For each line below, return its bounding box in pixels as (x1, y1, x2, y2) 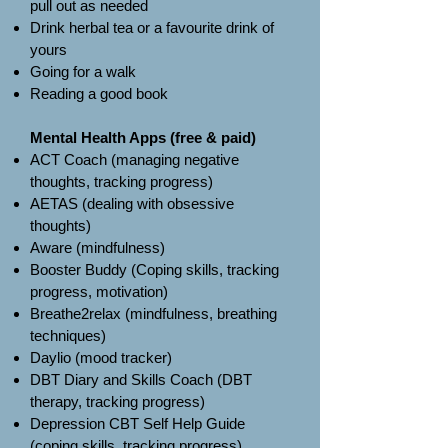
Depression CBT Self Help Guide (30, 415, 245, 432)
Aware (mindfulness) (30, 239, 169, 256)
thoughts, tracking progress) (30, 173, 213, 190)
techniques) (30, 327, 106, 344)
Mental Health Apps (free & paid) (30, 129, 256, 146)
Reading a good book (30, 85, 168, 102)
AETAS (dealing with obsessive (30, 195, 234, 212)
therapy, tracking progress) (30, 393, 205, 410)
